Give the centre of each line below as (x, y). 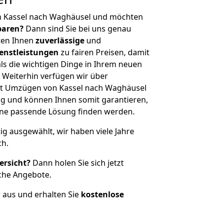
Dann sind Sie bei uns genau (77, 29)
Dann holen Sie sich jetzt (77, 163)
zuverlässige (60, 40)
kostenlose (102, 194)
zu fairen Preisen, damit (104, 52)
